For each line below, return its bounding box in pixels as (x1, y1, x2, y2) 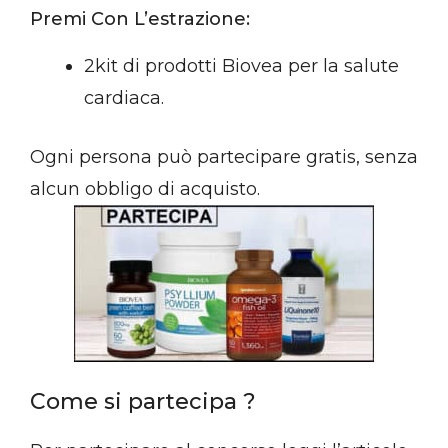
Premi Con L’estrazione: (30, 8, 250, 31)
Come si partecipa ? (30, 388, 256, 416)
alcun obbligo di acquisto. (30, 178, 260, 201)
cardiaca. (84, 87, 164, 110)
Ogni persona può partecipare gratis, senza (30, 146, 418, 169)
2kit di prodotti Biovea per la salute (84, 55, 399, 78)
